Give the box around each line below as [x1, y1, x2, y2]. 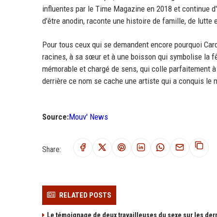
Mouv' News [69, 112, 108, 122]
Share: [42, 144, 61, 154]
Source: [42, 112, 69, 122]
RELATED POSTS [59, 191, 111, 200]
